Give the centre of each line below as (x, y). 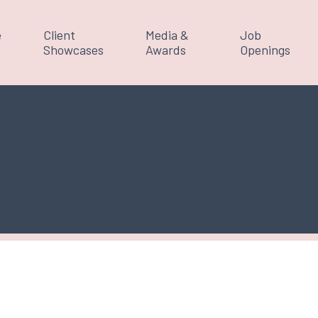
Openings (265, 50)
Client (60, 35)
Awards (165, 50)
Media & (167, 35)
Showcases (74, 50)
